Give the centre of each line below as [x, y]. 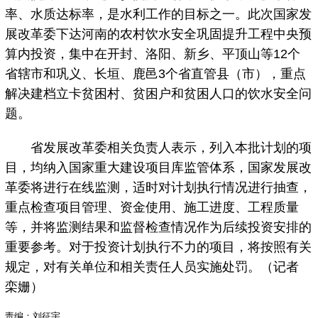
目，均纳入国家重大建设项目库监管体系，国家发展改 [159, 168]
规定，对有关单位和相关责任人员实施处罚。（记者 [152, 267]
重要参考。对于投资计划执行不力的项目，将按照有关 [159, 247]
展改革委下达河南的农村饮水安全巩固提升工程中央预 [159, 34]
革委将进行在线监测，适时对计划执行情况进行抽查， [159, 188]
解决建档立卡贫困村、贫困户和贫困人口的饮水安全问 [159, 94]
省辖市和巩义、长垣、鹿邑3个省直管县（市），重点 [156, 74]
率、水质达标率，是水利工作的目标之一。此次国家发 [159, 15]
